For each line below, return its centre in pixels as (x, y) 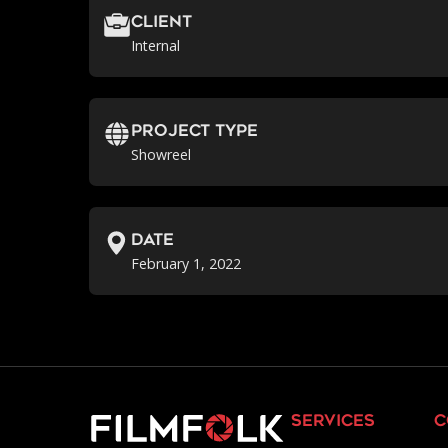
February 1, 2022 (186, 263)
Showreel (161, 154)
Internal (156, 45)
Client (162, 22)
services (333, 421)
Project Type (195, 131)
